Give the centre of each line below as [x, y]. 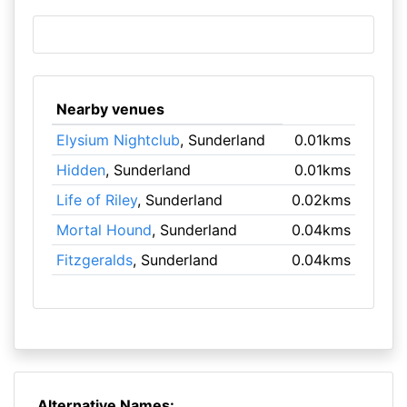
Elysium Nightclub [118, 140]
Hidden [80, 170]
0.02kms [322, 200]
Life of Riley [96, 200]
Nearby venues [110, 109]
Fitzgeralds [94, 260]
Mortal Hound [104, 230]
